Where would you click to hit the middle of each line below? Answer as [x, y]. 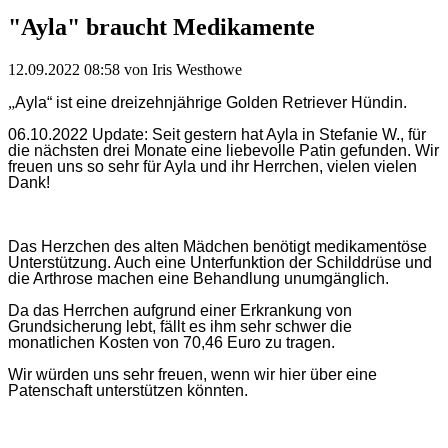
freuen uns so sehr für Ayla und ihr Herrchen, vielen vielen [212, 167]
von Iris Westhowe [181, 70]
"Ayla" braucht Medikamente [161, 27]
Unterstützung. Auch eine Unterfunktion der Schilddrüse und [220, 263]
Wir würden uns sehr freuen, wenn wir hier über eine [192, 375]
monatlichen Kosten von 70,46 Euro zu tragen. [171, 343]
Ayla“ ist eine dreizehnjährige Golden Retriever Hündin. [211, 103]
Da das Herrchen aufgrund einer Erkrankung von [180, 311]
